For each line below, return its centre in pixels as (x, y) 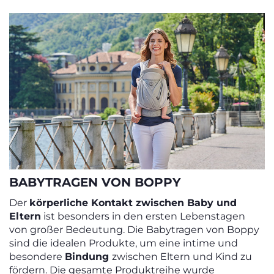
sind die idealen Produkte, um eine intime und (124, 243)
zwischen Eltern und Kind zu (182, 256)
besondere (37, 256)
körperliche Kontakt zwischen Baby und (133, 202)
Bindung (88, 256)
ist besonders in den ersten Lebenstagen (143, 216)
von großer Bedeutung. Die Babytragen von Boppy (134, 229)
